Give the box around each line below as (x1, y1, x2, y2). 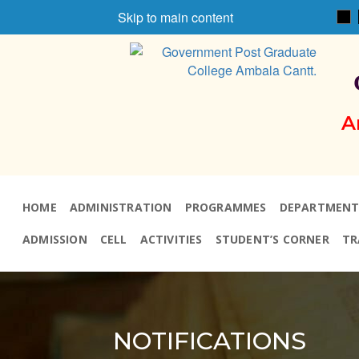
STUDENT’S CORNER (215, 232, 329, 247)
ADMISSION (22, 232, 87, 247)
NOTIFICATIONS (113, 326, 307, 356)
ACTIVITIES (139, 232, 203, 247)
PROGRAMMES (184, 200, 267, 215)
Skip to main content (118, 8, 233, 26)
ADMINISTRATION (69, 200, 172, 215)
